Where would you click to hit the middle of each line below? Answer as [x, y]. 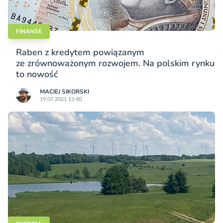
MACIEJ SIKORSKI [64, 91]
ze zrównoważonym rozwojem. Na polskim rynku [115, 63]
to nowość [37, 74]
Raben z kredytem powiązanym [80, 52]
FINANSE [29, 31]
